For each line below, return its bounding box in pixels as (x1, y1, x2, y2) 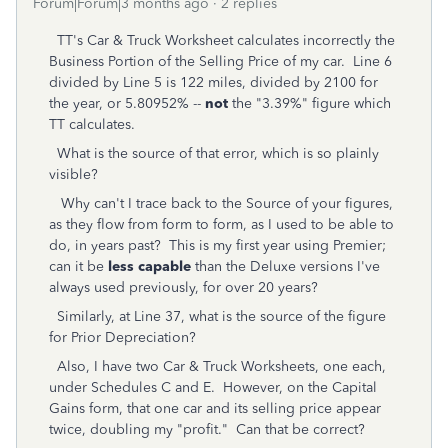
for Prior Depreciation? (49, 329, 200, 346)
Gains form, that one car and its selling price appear (49, 400, 381, 417)
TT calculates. (49, 116, 143, 133)
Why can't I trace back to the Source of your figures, (49, 195, 393, 212)
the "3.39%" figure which (228, 95, 391, 112)
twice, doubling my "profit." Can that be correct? (49, 421, 369, 438)
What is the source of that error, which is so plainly (49, 145, 379, 162)
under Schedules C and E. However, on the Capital (49, 379, 377, 396)
